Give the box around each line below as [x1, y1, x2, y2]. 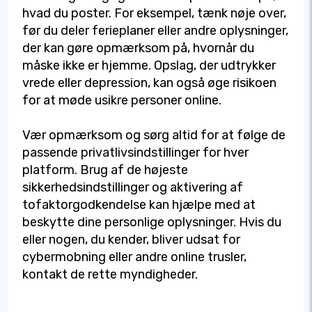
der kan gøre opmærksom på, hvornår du [22, 40, 254, 56]
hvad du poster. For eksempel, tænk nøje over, [22, 6, 286, 22]
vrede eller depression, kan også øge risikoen [22, 75, 276, 91]
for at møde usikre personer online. [22, 93, 221, 109]
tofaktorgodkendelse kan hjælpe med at [22, 197, 256, 213]
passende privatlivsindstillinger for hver [22, 145, 249, 161]
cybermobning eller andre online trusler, [22, 249, 247, 265]
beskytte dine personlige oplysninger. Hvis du [22, 214, 281, 231]
